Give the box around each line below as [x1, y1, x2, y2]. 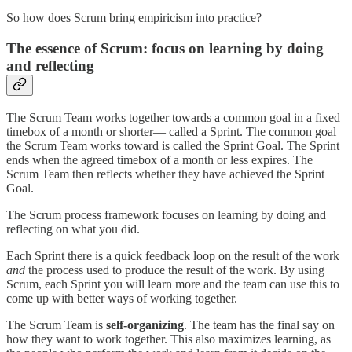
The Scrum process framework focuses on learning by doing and [6, 207, 326, 222]
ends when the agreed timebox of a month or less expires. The [6, 152, 313, 167]
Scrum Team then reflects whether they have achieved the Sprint [6, 167, 324, 181]
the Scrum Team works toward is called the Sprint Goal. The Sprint [6, 138, 339, 152]
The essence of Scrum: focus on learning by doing [6, 40, 324, 57]
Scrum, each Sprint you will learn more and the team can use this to [6, 277, 339, 291]
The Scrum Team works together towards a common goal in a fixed [6, 110, 340, 124]
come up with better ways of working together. [6, 291, 237, 305]
